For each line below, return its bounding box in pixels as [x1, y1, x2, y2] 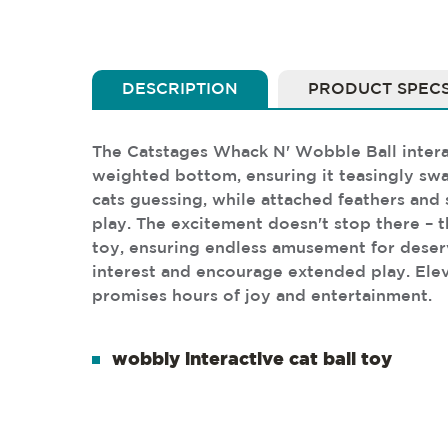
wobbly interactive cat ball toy [112, 352, 392, 368]
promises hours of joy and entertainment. [92, 289, 432, 304]
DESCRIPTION [122, 82, 238, 97]
